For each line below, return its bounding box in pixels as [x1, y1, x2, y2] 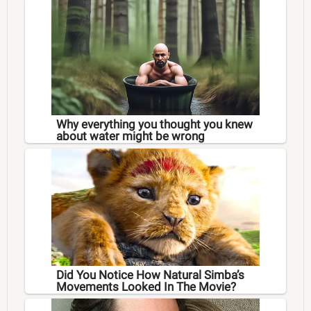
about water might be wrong [56, 129, 205, 144]
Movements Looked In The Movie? [56, 279, 236, 294]
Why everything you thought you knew [56, 117, 253, 132]
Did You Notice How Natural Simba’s [56, 267, 244, 282]
